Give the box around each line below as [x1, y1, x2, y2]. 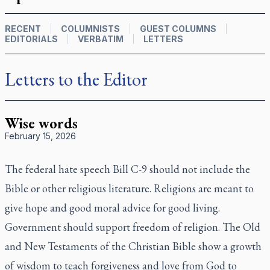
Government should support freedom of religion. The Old [5, 220, 260, 234]
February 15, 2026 [5, 131, 76, 141]
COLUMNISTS [61, 24, 120, 34]
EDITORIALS [5, 34, 58, 44]
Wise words [5, 114, 78, 133]
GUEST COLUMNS [140, 24, 216, 34]
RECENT [5, 24, 41, 34]
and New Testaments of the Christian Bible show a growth [5, 239, 262, 253]
